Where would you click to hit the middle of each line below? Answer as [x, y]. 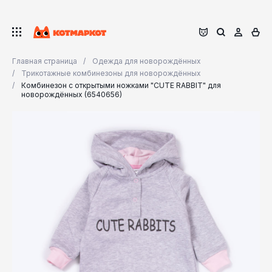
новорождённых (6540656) [72, 94]
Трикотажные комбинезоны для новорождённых [111, 73]
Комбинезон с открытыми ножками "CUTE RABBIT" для [121, 85]
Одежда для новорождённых [147, 61]
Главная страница [45, 61]
